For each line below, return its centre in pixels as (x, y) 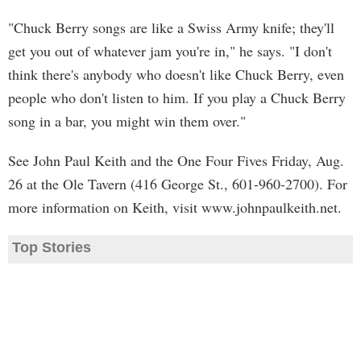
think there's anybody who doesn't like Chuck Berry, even (176, 74)
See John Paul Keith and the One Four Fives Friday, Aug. (176, 160)
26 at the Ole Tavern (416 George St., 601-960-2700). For (178, 184)
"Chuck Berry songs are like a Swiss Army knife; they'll (171, 27)
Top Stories (52, 247)
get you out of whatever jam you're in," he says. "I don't (170, 51)
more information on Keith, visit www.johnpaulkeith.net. (175, 207)
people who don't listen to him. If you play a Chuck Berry (177, 98)
